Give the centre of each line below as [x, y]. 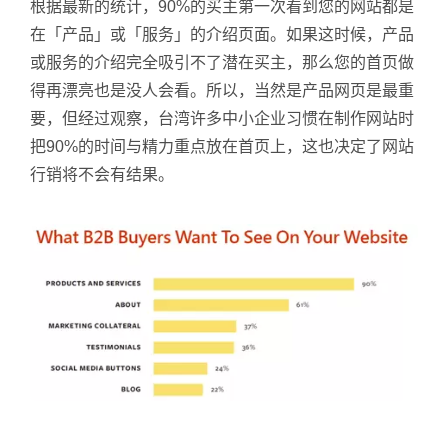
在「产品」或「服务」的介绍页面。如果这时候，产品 [222, 34]
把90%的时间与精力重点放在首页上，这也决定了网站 [222, 146]
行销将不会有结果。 [102, 174]
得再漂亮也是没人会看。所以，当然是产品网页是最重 [222, 90]
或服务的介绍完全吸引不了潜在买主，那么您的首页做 [222, 62]
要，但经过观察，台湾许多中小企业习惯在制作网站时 [222, 118]
